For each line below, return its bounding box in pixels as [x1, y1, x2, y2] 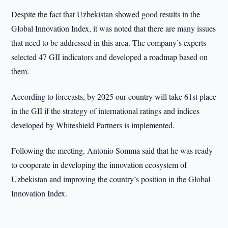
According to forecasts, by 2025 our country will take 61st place [11, 91, 217, 102]
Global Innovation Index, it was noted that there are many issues [11, 23, 216, 34]
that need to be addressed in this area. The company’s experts [11, 37, 207, 48]
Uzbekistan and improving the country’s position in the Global [11, 174, 211, 184]
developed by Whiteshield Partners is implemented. [11, 120, 175, 130]
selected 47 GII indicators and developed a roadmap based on [11, 51, 208, 62]
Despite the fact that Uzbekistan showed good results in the [11, 9, 201, 19]
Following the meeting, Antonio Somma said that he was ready [11, 145, 213, 156]
